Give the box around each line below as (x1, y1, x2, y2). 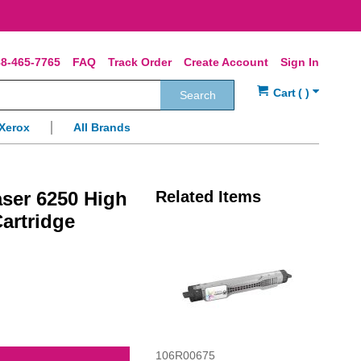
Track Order (108, 56, 172, 68)
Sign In (280, 56, 319, 68)
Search (179, 89, 216, 102)
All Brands (73, 121, 131, 135)
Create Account (184, 56, 268, 68)
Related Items (155, 188, 261, 206)
